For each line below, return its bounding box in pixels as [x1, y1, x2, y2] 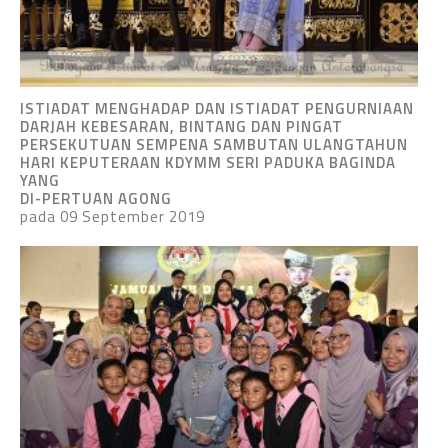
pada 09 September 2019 [20, 204, 205, 228]
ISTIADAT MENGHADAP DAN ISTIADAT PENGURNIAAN [20, 96, 414, 120]
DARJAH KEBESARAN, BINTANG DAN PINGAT [20, 114, 343, 138]
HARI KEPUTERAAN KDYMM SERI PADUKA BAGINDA [20, 150, 396, 174]
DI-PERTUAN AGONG [20, 186, 172, 210]
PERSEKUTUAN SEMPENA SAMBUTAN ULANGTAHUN [20, 132, 408, 156]
